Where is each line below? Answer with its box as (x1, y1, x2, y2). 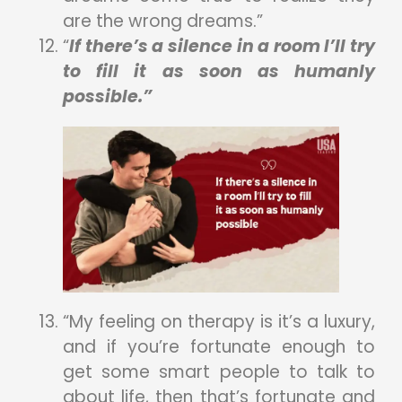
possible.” (63, 83, 152, 109)
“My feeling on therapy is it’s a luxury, (63, 309, 375, 334)
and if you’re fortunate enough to (63, 334, 375, 359)
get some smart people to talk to (63, 359, 375, 384)
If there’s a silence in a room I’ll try (69, 33, 375, 58)
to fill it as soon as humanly (63, 58, 375, 83)
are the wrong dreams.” (63, 8, 263, 33)
